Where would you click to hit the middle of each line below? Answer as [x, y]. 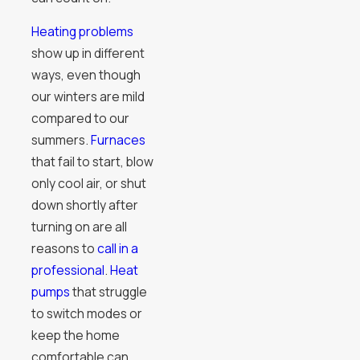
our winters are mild [88, 97]
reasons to [64, 249]
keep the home [75, 335]
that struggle [108, 292]
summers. [61, 140]
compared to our [80, 119]
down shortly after [84, 205]
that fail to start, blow [92, 162]
